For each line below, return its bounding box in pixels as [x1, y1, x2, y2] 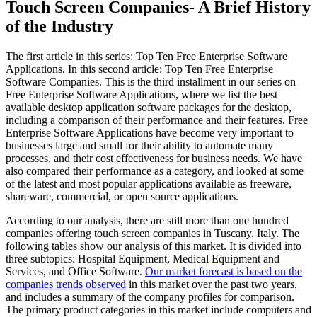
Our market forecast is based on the [145, 265, 302, 277]
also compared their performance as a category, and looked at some [6, 164, 304, 177]
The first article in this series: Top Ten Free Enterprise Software [6, 50, 287, 62]
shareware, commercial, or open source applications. [6, 190, 238, 202]
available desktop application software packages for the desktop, [6, 100, 292, 113]
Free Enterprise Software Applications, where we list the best [6, 88, 277, 100]
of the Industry [6, 16, 113, 35]
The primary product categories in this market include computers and [6, 303, 311, 316]
